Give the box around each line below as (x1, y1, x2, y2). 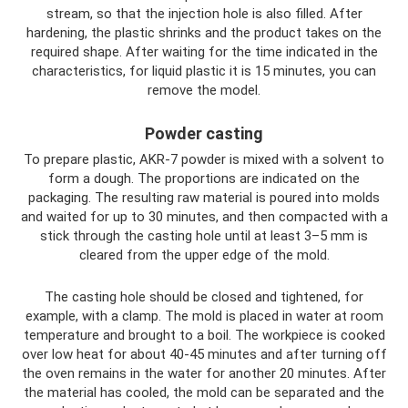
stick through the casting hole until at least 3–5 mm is (40, 227, 368, 244)
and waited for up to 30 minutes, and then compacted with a (20, 208, 388, 225)
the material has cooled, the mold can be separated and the (24, 383, 384, 401)
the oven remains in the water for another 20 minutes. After (22, 364, 386, 382)
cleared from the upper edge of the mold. (78, 246, 330, 263)
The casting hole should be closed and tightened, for (45, 288, 363, 305)
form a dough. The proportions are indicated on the (48, 169, 360, 187)
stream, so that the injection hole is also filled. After (46, 5, 362, 22)
